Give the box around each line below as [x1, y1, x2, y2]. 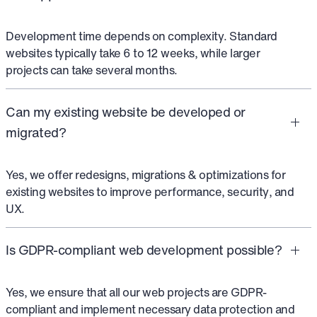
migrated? [6, 122, 67, 142]
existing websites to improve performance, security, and [6, 183, 294, 200]
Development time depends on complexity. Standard [6, 27, 277, 45]
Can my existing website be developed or [6, 101, 246, 122]
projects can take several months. [6, 61, 178, 79]
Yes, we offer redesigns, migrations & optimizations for [6, 166, 286, 183]
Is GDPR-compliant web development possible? [6, 240, 282, 260]
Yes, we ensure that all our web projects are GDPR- [6, 284, 267, 301]
